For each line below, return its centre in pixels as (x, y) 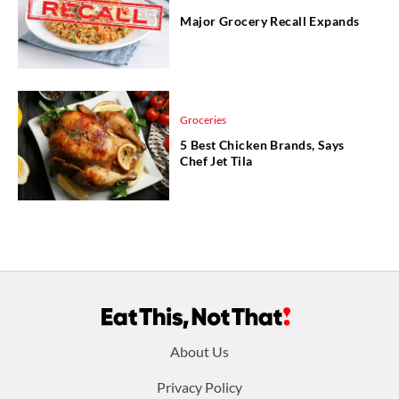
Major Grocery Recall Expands (270, 21)
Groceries (203, 120)
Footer (61, 353)
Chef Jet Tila (216, 161)
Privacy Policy (199, 387)
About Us (199, 351)
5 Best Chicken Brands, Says (262, 145)
